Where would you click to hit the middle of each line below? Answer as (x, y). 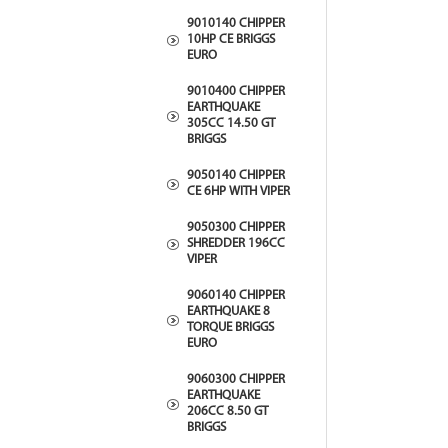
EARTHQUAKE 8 (228, 311)
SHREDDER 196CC (236, 243)
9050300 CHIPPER (236, 227)
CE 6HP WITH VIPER (238, 191)
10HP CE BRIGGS (231, 39)
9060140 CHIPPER (236, 295)
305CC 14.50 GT (231, 123)
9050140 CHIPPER (236, 175)
